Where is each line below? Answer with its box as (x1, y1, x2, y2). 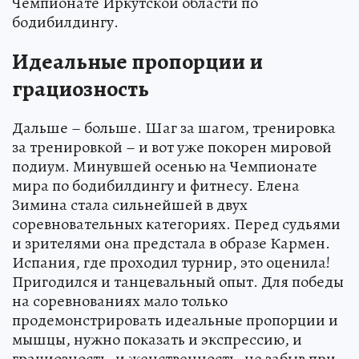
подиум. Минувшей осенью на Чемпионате (12, 155, 317, 177)
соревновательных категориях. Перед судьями (12, 212, 341, 235)
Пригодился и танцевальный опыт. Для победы (12, 270, 344, 292)
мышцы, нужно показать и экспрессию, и (12, 328, 302, 350)
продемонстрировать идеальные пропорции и (12, 309, 338, 331)
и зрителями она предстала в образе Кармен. (12, 232, 330, 254)
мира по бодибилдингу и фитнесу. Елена (12, 174, 300, 196)
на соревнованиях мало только (12, 289, 228, 312)
